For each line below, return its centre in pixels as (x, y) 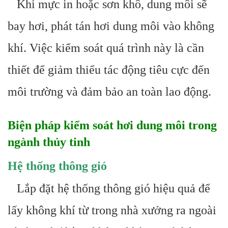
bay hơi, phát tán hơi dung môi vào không (111, 26)
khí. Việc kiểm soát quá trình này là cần (106, 48)
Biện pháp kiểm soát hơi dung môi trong (112, 125)
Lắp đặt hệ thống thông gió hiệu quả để (109, 188)
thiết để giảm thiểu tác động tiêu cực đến (109, 70)
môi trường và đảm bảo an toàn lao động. (109, 92)
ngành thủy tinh (49, 142)
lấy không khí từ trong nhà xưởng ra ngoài (112, 210)
